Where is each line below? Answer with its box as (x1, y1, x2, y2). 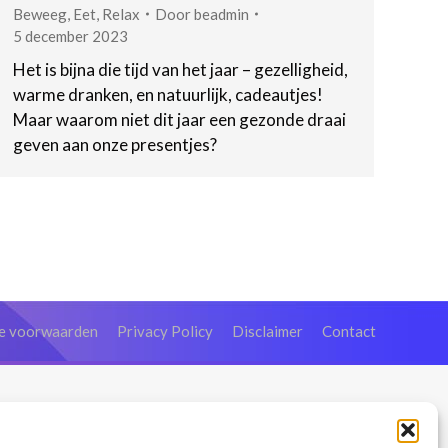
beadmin (194, 4, 249, 23)
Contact (322, 321, 376, 340)
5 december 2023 (13, 26, 128, 45)
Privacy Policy (117, 321, 213, 340)
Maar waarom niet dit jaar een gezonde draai (13, 108, 346, 130)
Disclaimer (232, 321, 303, 340)
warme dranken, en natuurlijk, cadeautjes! (13, 83, 323, 105)
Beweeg (13, 4, 67, 23)
